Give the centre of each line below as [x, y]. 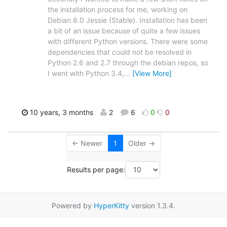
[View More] [152, 73]
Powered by [73, 205]
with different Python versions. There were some [128, 42]
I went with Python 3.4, [86, 73]
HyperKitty [111, 205]
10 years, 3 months [61, 112]
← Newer [87, 143]
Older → [142, 143]
